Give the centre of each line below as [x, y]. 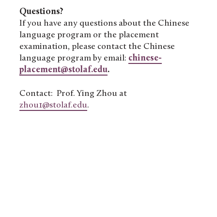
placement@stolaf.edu [63, 70]
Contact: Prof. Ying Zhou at [73, 93]
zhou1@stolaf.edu [53, 105]
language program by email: [74, 59]
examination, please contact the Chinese [97, 47]
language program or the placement [89, 35]
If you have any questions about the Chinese [104, 24]
